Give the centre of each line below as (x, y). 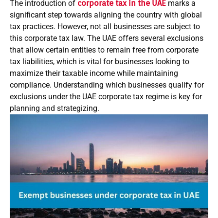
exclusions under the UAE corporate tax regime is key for (106, 97)
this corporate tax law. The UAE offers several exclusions (107, 38)
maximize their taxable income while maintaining (94, 73)
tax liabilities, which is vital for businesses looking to (100, 62)
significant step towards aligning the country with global (106, 15)
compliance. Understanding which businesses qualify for (107, 85)
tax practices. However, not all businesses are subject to (105, 27)
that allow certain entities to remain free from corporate (104, 50)
